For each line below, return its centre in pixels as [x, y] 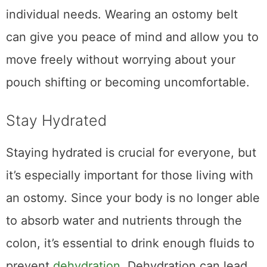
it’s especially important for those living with [130, 176]
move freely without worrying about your [121, 60]
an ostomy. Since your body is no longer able [133, 198]
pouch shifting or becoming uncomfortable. [128, 83]
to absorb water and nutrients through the [124, 221]
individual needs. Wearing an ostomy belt [122, 15]
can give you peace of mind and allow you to [132, 37]
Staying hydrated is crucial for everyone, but [131, 153]
